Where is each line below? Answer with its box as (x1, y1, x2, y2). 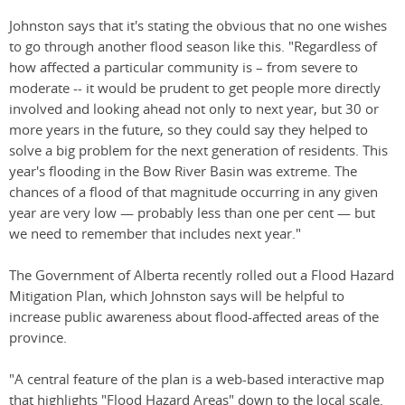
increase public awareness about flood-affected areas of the (9, 307, 379, 327)
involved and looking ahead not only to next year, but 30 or (9, 99, 379, 119)
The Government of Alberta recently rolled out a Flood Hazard (9, 266, 394, 286)
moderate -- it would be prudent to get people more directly (9, 79, 381, 99)
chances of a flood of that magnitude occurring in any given (9, 183, 378, 202)
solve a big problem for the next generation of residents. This (9, 141, 388, 161)
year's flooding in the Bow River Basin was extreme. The (9, 162, 357, 182)
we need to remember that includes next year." (9, 224, 301, 244)
